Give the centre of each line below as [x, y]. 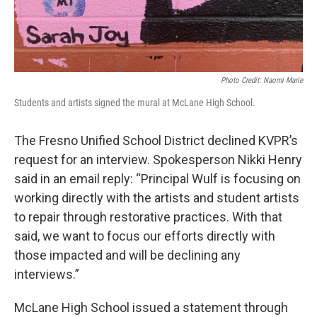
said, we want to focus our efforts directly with [145, 236]
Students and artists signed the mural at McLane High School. [135, 103]
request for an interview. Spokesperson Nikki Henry [158, 160]
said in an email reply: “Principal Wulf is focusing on [157, 179]
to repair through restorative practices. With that [148, 217]
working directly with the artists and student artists [157, 198]
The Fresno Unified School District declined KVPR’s [156, 141]
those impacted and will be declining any [127, 255]
